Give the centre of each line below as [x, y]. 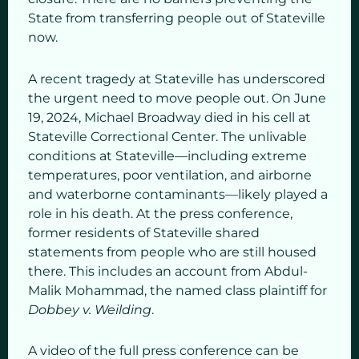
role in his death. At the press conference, [160, 213]
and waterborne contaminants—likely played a [178, 194]
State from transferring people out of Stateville [177, 18]
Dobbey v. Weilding [90, 309]
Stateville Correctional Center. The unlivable [167, 136]
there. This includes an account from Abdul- [168, 271]
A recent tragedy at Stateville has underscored [177, 79]
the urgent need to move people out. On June [177, 98]
